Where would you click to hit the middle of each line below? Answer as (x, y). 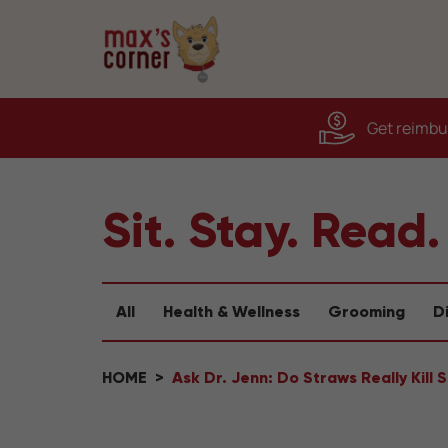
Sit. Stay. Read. (271, 230)
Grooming (366, 311)
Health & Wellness (231, 311)
